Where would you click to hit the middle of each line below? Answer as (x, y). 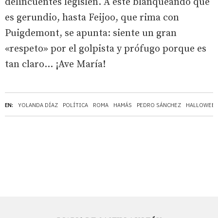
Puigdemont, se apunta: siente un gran (91, 33)
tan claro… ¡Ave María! (55, 64)
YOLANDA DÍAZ (38, 105)
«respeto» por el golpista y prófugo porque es (106, 49)
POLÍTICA (75, 105)
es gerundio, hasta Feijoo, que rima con (92, 18)
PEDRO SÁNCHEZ (159, 105)
